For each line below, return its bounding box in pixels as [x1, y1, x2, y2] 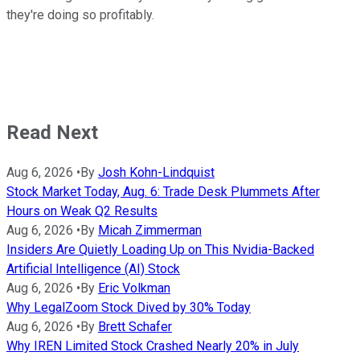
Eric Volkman [98, 280, 170, 296]
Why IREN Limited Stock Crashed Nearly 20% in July [6, 337, 299, 354]
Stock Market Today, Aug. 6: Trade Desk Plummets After [6, 183, 320, 199]
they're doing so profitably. [6, 6, 154, 22]
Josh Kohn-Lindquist [98, 164, 215, 180]
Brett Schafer [98, 318, 172, 334]
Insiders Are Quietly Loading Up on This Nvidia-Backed [6, 241, 314, 257]
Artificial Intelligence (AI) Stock [6, 260, 180, 276]
